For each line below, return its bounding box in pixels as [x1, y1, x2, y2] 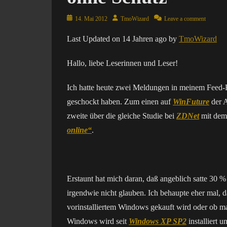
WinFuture [173, 97, 209, 106]
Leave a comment [164, 15, 206, 22]
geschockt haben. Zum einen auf [67, 97, 173, 106]
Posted [66, 15, 83, 22]
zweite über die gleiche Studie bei [67, 111, 176, 120]
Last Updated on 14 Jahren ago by [67, 34, 179, 43]
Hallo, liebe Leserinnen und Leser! [67, 59, 178, 67]
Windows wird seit [67, 217, 129, 225]
